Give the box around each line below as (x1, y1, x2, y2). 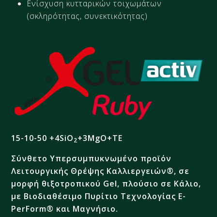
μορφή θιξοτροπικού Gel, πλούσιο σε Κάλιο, (11, 178, 201, 189)
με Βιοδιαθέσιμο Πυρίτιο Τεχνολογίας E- (11, 190, 186, 201)
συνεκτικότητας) (84, 11, 148, 22)
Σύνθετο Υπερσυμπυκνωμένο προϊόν (11, 153, 172, 164)
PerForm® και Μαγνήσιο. (11, 203, 119, 214)
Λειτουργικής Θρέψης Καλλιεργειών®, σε (11, 165, 190, 176)
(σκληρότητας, (27, 11, 85, 22)
